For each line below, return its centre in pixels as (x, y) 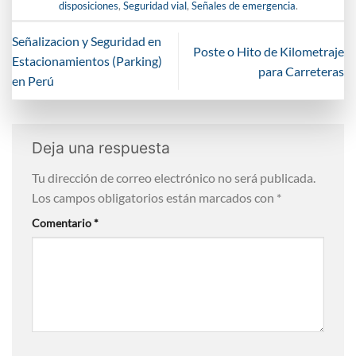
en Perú (33, 81)
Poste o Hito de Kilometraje (269, 51)
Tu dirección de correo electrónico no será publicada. (174, 177)
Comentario (63, 222)
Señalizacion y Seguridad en (87, 41)
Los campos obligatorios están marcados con (154, 197)
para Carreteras (301, 71)
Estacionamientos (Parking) (87, 61)
